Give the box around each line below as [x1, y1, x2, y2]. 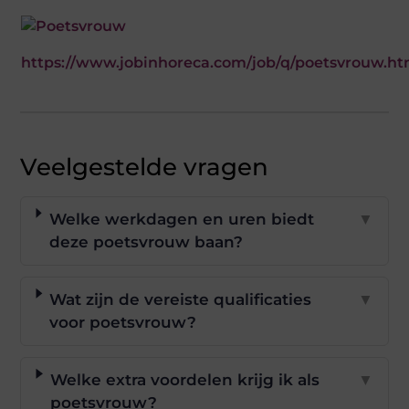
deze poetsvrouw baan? [48, 232, 243, 251]
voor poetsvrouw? [49, 312, 197, 331]
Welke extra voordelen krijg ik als [50, 370, 320, 389]
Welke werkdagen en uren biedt [48, 209, 314, 228]
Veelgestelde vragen [20, 152, 269, 182]
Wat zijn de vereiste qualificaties [49, 289, 312, 309]
